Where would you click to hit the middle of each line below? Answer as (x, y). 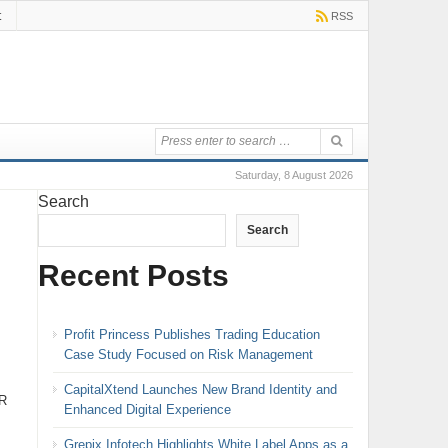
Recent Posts (133, 275)
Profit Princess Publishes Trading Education (191, 334)
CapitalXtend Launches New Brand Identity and (200, 389)
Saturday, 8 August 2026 (293, 175)
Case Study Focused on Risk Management (188, 354)
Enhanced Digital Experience (147, 409)
